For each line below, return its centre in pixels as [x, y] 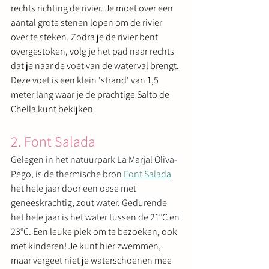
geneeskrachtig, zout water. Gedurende [90, 202]
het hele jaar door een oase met [74, 188]
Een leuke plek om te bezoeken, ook [106, 231]
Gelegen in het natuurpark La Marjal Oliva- [94, 159]
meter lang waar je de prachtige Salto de [91, 94]
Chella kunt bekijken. [53, 109]
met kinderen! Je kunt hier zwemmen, [87, 246]
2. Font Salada [53, 141]
